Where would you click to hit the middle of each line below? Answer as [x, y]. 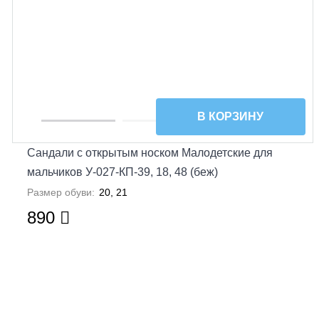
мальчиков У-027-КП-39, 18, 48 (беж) [123, 172]
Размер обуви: [61, 192]
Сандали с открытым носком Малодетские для [150, 152]
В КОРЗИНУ [231, 116]
